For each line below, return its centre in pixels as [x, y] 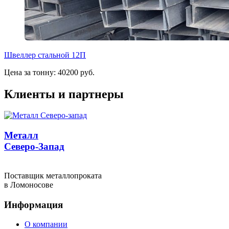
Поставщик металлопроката [53, 175]
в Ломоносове [29, 185]
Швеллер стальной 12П [45, 55]
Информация [33, 204]
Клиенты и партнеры [64, 94]
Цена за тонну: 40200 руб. [49, 72]
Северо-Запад [34, 147]
